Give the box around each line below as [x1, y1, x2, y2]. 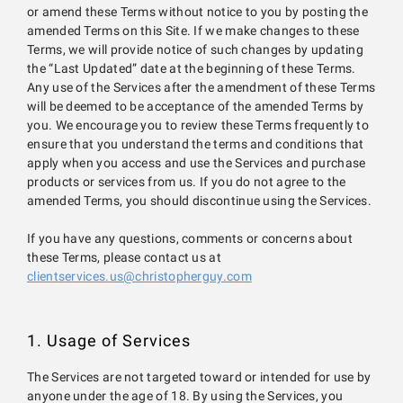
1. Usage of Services [27, 331, 191, 350]
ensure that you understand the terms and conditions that [27, 137, 364, 152]
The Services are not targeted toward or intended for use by [27, 370, 372, 385]
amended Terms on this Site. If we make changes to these [27, 23, 360, 39]
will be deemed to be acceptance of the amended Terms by [27, 99, 364, 114]
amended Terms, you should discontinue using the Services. [27, 193, 372, 209]
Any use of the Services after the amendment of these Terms [27, 80, 376, 95]
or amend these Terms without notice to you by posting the [27, 4, 369, 20]
